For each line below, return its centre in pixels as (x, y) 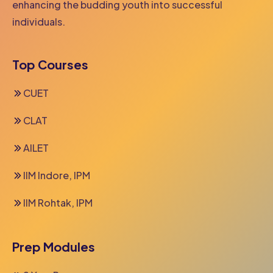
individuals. (39, 22)
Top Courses (50, 65)
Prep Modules (54, 247)
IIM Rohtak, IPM (58, 203)
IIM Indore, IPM (57, 175)
